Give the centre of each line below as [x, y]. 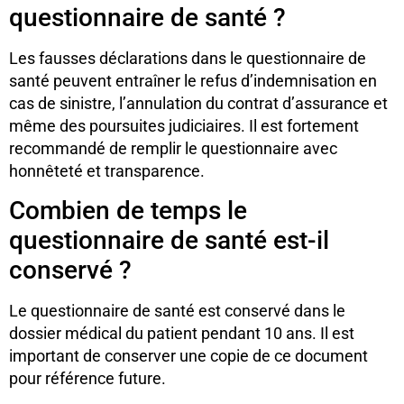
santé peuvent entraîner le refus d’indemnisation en [193, 81]
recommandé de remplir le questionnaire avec [173, 149]
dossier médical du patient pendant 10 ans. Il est [182, 333]
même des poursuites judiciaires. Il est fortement [184, 126]
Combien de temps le [128, 210]
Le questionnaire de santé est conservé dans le [177, 310]
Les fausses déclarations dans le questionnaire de [188, 59]
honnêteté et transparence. [107, 171]
